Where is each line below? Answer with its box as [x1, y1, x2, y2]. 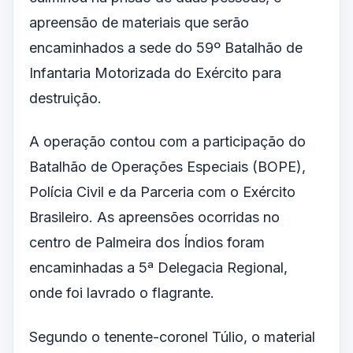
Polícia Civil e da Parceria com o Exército [29, 184, 295, 201]
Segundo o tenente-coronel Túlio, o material [29, 328, 315, 345]
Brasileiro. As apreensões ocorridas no [29, 209, 280, 226]
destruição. [29, 89, 102, 106]
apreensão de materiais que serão [29, 13, 249, 31]
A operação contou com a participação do [29, 133, 306, 150]
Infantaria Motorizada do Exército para [29, 64, 281, 81]
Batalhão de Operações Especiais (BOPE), [29, 158, 306, 176]
